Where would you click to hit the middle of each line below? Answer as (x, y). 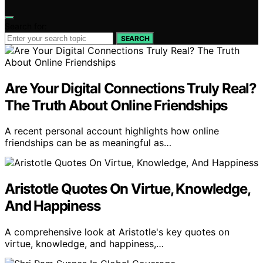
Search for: (26, 26)
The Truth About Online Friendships (116, 105)
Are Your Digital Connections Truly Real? (131, 88)
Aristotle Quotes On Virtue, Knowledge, (127, 189)
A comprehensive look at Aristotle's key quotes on (117, 232)
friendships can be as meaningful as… (88, 143)
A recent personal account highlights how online (112, 131)
